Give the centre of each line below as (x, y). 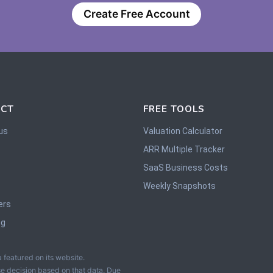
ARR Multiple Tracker (184, 149)
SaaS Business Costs (185, 167)
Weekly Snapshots (179, 186)
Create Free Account (136, 14)
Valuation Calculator (183, 131)
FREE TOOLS (174, 108)
